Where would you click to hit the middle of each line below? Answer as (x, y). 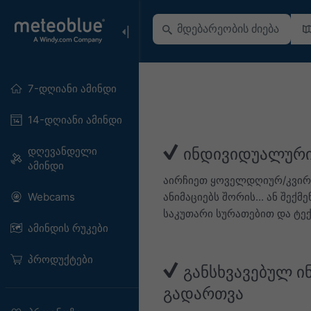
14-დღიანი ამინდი (75, 120)
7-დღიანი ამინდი (72, 89)
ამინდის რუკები (68, 228)
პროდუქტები (60, 259)
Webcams (51, 197)
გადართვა (203, 293)
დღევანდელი (62, 151)
